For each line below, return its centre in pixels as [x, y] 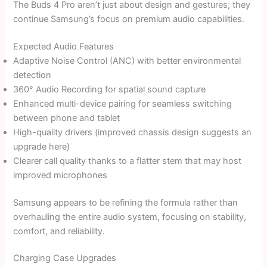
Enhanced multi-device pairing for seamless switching [123, 103]
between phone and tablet [67, 118]
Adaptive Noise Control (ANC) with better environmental [127, 60]
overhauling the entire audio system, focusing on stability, [130, 217]
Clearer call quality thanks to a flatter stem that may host [128, 161]
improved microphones [60, 175]
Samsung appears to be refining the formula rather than [126, 202]
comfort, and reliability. [59, 231]
